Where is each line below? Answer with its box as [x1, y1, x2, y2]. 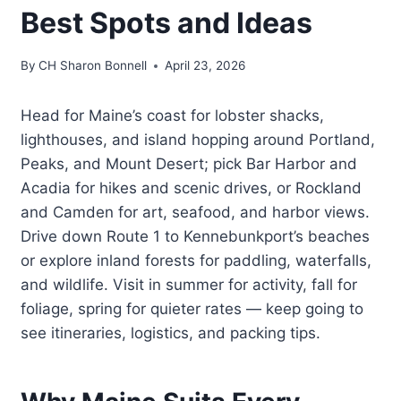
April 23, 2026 [165, 58, 246, 73]
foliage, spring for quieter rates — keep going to [21, 300, 364, 319]
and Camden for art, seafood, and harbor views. [21, 203, 371, 222]
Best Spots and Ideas [21, 4, 313, 40]
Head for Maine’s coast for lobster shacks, [21, 107, 325, 125]
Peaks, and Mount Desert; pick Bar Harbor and [21, 155, 358, 174]
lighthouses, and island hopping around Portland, [21, 131, 376, 149]
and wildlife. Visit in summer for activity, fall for [21, 276, 358, 294]
